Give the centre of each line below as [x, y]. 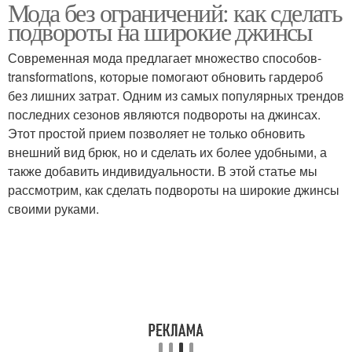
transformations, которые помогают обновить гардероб [165, 77]
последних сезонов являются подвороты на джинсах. [164, 114]
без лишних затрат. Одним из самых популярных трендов [176, 95]
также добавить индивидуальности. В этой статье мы [163, 171]
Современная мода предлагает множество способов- [165, 58]
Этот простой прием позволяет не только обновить [156, 133]
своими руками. [53, 209]
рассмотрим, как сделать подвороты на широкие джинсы [174, 190]
